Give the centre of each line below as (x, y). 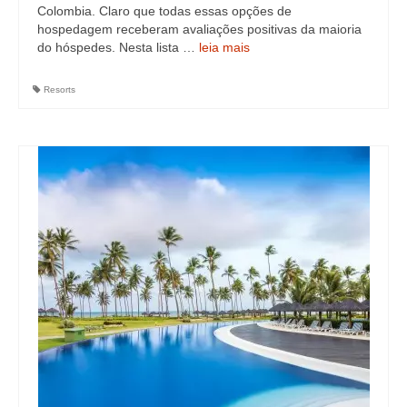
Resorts (60, 89)
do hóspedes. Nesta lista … (118, 47)
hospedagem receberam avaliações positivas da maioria (199, 29)
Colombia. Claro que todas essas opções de (164, 11)
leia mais (224, 47)
